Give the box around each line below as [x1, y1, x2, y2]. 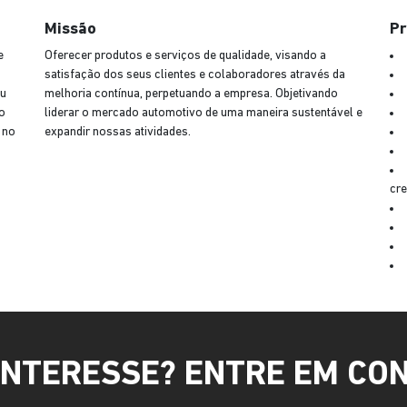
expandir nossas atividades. [45, 125, 191, 139]
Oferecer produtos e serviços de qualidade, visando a [45, 49, 326, 63]
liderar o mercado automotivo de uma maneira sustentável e [45, 106, 362, 120]
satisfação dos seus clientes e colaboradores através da [45, 68, 345, 82]
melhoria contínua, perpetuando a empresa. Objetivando [45, 87, 338, 101]
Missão [45, 21, 96, 38]
